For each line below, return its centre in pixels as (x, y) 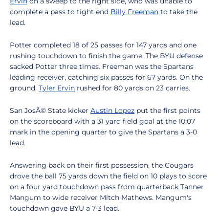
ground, (24, 88)
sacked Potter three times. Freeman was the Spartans (102, 66)
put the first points (167, 110)
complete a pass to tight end (60, 12)
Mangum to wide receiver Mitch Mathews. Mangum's (101, 197)
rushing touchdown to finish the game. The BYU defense (106, 56)
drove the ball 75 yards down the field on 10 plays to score (108, 176)
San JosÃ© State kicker (50, 110)
